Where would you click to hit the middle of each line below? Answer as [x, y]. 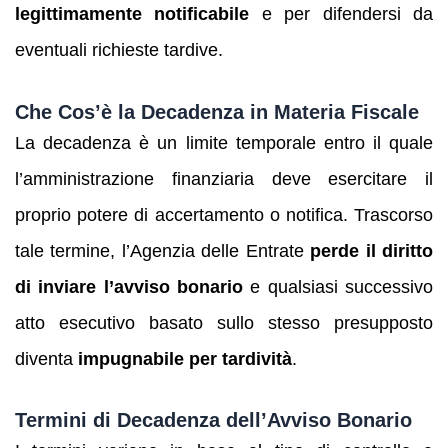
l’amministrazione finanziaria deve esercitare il [224, 178]
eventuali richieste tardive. [119, 50]
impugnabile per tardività [185, 358]
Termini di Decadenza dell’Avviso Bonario [213, 420]
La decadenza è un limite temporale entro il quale [224, 142]
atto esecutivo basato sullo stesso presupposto [224, 322]
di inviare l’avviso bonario [129, 286]
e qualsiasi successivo [338, 286]
